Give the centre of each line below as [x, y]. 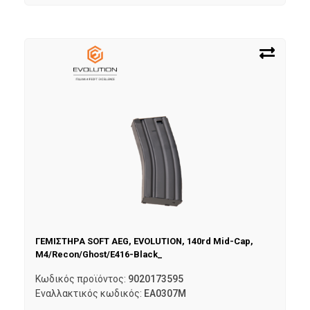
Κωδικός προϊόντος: [82, 279]
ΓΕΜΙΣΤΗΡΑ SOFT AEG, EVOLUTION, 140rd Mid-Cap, [144, 241]
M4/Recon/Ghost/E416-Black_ [99, 254]
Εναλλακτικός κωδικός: [90, 294]
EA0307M [165, 294]
